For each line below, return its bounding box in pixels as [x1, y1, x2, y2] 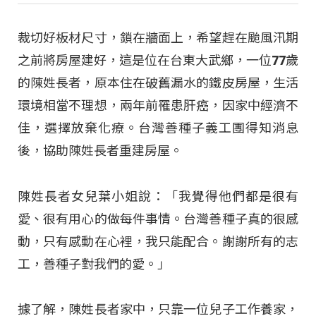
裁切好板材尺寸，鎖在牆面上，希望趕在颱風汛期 [18, 30, 298, 46]
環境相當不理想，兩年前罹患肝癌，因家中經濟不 [18, 98, 298, 114]
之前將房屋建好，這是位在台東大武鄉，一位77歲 [18, 53, 298, 68]
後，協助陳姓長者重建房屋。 [18, 143, 183, 159]
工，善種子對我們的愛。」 [18, 256, 170, 272]
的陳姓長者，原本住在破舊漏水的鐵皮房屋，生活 [18, 75, 298, 91]
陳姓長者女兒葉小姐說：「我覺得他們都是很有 [18, 188, 298, 204]
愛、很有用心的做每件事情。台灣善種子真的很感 [18, 211, 298, 226]
